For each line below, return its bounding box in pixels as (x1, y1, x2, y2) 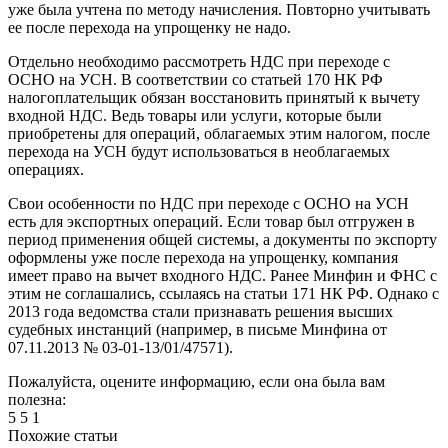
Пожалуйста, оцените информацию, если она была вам (8, 372, 385, 390)
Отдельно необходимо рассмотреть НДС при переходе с (8, 52, 390, 70)
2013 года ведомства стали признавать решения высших (8, 302, 393, 320)
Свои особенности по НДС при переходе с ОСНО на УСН (8, 194, 409, 212)
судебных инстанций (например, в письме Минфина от (8, 320, 387, 338)
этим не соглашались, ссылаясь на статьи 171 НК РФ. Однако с (8, 284, 439, 302)
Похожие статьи (8, 426, 118, 444)
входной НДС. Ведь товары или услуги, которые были (8, 106, 382, 124)
